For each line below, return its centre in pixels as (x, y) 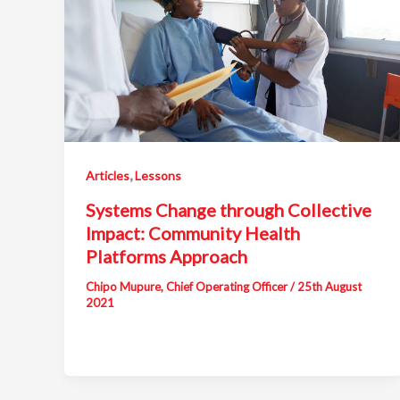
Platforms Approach (167, 256)
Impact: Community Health (193, 233)
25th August (329, 286)
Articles (108, 175)
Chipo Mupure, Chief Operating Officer (188, 286)
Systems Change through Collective (229, 209)
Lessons (158, 175)
